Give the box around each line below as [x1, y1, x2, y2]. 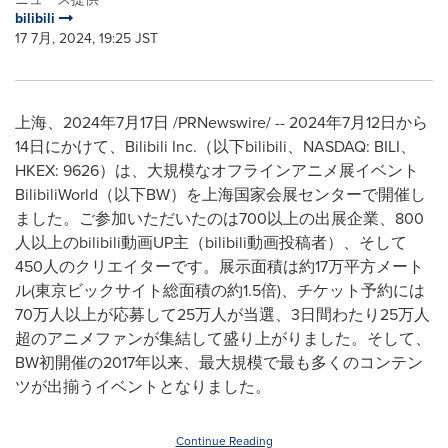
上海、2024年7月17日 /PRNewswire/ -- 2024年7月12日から [15, 111, 428, 134]
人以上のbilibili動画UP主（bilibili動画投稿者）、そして [15, 231, 407, 254]
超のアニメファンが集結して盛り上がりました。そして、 [15, 327, 431, 350]
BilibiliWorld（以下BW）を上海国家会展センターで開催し [15, 183, 426, 206]
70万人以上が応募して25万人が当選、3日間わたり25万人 [15, 303, 430, 326]
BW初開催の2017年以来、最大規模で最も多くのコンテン [15, 351, 423, 374]
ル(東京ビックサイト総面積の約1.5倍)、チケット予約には [15, 279, 425, 302]
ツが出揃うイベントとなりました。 [15, 375, 271, 398]
